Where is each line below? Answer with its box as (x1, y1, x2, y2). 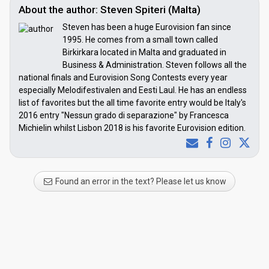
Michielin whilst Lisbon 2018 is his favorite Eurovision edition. (19, 122, 246, 133)
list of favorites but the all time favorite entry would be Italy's (19, 97, 246, 107)
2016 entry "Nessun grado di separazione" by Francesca (19, 110, 229, 120)
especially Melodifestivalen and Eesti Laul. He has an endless (19, 85, 247, 95)
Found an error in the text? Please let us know (53, 176, 226, 186)
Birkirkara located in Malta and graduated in (62, 47, 226, 57)
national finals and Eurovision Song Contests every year (19, 72, 228, 82)
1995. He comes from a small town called (62, 34, 218, 44)
